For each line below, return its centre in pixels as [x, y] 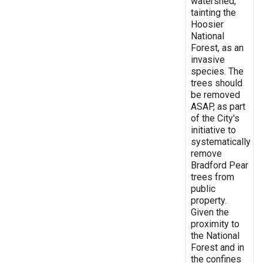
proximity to [215, 224]
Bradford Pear [220, 165]
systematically [221, 141]
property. [209, 200]
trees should [217, 83]
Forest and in [218, 247]
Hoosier [207, 24]
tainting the [213, 12]
